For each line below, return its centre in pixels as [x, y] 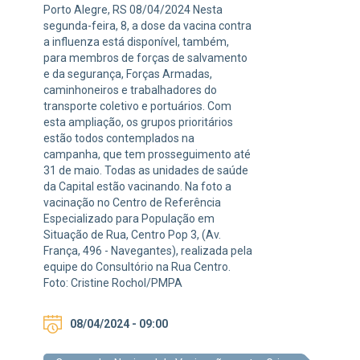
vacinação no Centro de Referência [132, 203]
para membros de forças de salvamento [145, 58]
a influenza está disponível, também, [136, 42]
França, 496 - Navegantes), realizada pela [148, 251]
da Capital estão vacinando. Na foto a [137, 187]
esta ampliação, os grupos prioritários [138, 123]
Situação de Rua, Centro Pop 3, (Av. [132, 235]
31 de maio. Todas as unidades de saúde [146, 171]
